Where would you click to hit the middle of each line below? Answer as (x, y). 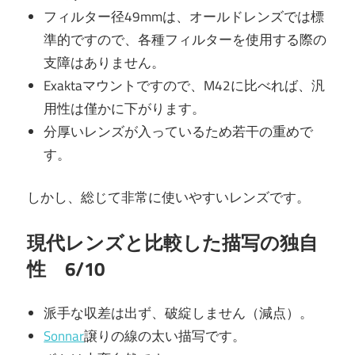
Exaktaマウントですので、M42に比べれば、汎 (185, 85)
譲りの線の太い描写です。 (165, 336)
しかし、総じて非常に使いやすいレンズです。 (168, 198)
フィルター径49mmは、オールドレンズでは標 (184, 16)
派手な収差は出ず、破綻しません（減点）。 (179, 313)
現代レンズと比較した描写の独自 (172, 242)
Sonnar (64, 336)
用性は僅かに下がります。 (125, 108)
